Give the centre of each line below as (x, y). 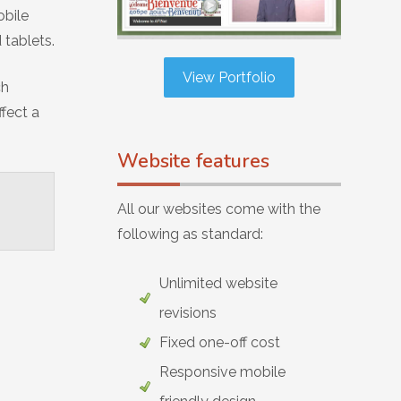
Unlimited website (218, 283)
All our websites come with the (219, 209)
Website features (193, 161)
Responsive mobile (222, 371)
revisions (188, 312)
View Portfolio (229, 78)
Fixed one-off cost (220, 342)
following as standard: (190, 234)
